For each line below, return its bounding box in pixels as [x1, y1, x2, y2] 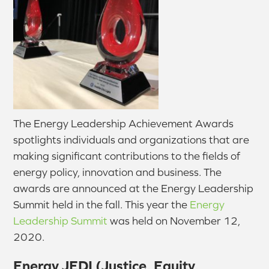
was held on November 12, [107, 214, 241, 228]
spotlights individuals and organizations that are [13, 133, 250, 147]
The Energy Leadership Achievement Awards [13, 117, 234, 130]
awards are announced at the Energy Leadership [13, 182, 254, 195]
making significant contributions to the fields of [13, 150, 241, 163]
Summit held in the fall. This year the [13, 198, 190, 211]
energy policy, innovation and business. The [13, 166, 222, 179]
